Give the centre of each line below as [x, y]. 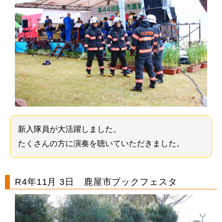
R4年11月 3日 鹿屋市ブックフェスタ [96, 182]
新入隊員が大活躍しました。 [69, 129]
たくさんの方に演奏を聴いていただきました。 [101, 143]
